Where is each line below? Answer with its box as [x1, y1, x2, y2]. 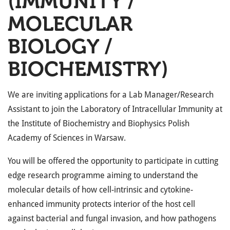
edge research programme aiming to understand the [8, 170, 198, 180]
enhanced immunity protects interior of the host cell [8, 199, 195, 209]
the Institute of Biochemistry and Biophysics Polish [8, 119, 189, 128]
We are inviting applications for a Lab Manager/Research [8, 90, 214, 100]
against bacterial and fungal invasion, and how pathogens [8, 214, 216, 223]
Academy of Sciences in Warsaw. [8, 133, 126, 143]
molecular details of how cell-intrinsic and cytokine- [8, 185, 193, 195]
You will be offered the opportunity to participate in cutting [8, 156, 218, 166]
